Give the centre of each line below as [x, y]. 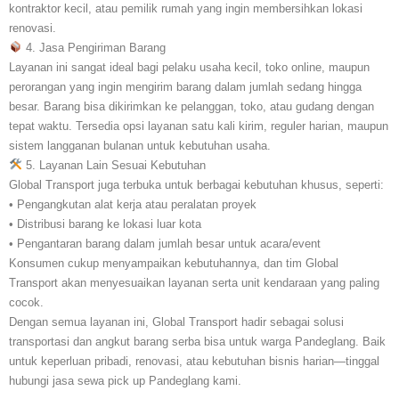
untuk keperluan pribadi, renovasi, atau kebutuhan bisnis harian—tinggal [194, 361]
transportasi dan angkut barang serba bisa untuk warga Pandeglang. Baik [197, 341]
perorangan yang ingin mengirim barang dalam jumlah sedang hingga [185, 86]
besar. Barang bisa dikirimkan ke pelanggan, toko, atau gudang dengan [191, 106]
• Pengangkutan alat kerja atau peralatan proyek [133, 204]
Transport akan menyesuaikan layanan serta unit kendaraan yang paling [194, 282]
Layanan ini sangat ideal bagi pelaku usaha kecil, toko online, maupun [189, 67]
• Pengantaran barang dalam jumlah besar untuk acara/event [165, 243]
